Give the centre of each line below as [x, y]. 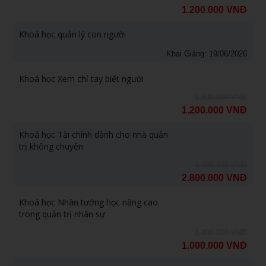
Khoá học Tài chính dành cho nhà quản [94, 134]
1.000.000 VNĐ [214, 245]
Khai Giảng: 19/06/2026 [206, 53]
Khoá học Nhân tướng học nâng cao [89, 202]
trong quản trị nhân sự [62, 214]
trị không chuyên [51, 146]
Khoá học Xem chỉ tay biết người [82, 78]
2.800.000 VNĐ [214, 178]
